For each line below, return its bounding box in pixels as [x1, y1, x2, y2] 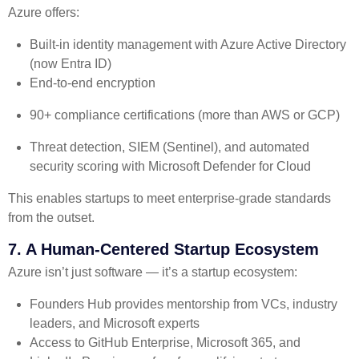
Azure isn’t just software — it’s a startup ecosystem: [8, 264, 297, 279]
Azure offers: [8, 5, 79, 19]
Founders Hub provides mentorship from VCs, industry [30, 296, 338, 311]
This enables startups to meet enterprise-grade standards [8, 191, 331, 205]
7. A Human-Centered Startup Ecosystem [8, 240, 319, 258]
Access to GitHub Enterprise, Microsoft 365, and [30, 335, 301, 349]
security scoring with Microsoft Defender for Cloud [30, 159, 312, 173]
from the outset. [8, 210, 95, 224]
